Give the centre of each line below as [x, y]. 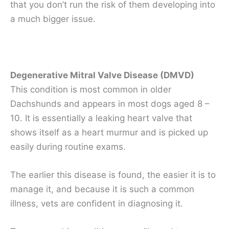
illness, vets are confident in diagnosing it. [97, 204]
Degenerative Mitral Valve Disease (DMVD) [102, 75]
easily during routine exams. [68, 147]
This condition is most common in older [91, 90]
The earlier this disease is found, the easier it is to [113, 175]
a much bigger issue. [53, 19]
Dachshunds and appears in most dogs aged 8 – [110, 104]
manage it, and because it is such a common [102, 189]
